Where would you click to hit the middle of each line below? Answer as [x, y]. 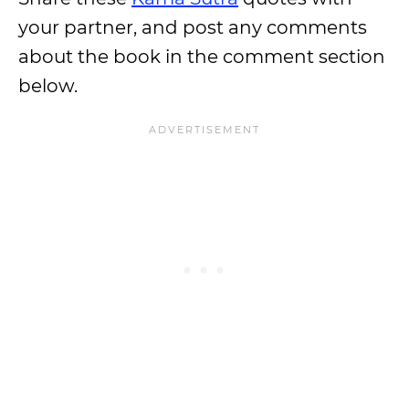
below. [48, 86]
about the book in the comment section [202, 57]
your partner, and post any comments [193, 27]
